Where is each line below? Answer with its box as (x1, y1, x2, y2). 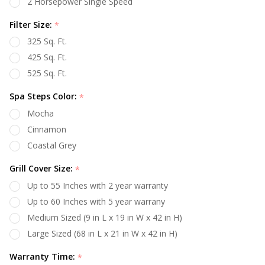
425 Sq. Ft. (27, 51, 67, 63)
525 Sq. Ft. (27, 67, 67, 79)
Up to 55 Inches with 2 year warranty (27, 179, 168, 191)
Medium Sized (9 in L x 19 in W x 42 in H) (27, 211, 182, 223)
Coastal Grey (27, 140, 76, 151)
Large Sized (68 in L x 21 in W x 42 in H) (27, 227, 177, 239)
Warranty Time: (9, 250, 77, 262)
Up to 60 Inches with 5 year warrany (27, 195, 165, 207)
